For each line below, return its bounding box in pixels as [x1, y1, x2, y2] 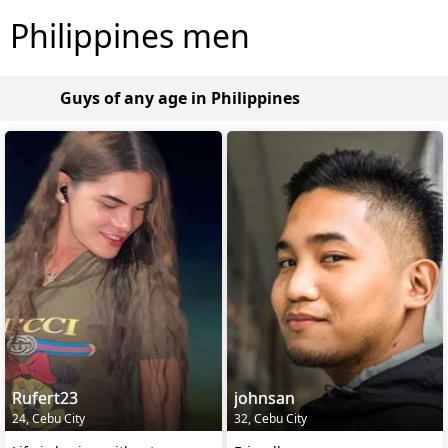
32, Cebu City [233, 409, 307, 427]
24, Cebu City [12, 409, 85, 427]
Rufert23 [12, 386, 78, 409]
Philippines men [10, 14, 250, 57]
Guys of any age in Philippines [60, 87, 300, 109]
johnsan [233, 386, 295, 409]
